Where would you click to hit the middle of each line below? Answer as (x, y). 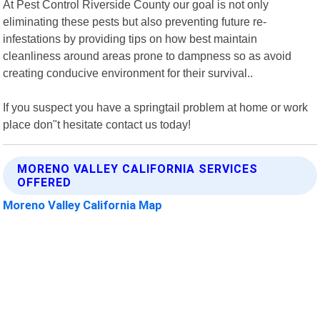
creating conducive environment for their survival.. (128, 72)
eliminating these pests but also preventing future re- (135, 21)
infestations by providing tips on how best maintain (130, 38)
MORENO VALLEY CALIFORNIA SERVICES (138, 169)
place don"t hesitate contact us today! (97, 124)
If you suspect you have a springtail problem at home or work (156, 107)
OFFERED (45, 182)
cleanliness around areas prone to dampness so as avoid (147, 55)
